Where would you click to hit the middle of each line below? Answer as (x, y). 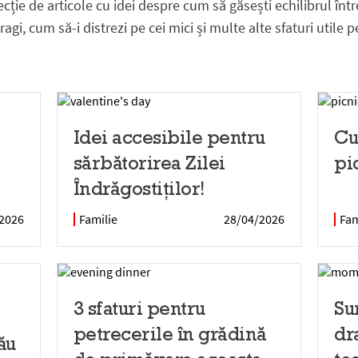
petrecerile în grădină (170, 334)
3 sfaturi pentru (139, 308)
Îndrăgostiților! (139, 188)
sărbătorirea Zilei (149, 163)
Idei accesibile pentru (169, 137)
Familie (98, 219)
